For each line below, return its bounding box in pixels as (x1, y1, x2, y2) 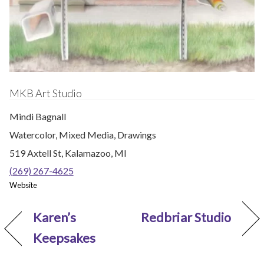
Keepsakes (32, 230, 96, 246)
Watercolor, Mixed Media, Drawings (9, 128, 156, 140)
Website (9, 180, 37, 190)
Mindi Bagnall (9, 111, 66, 123)
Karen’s (32, 210, 77, 226)
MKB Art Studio (9, 87, 82, 100)
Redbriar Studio (141, 210, 232, 226)
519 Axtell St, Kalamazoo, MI (9, 147, 127, 159)
